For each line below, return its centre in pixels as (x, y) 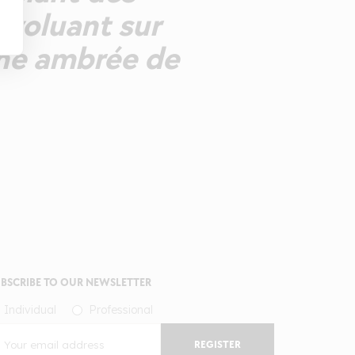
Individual (30, 310)
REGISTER (218, 345)
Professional (121, 310)
